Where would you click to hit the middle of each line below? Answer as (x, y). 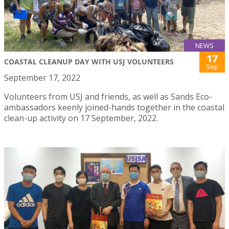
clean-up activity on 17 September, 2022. (81, 118)
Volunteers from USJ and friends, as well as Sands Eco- (108, 96)
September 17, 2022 (42, 77)
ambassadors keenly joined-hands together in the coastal (114, 107)
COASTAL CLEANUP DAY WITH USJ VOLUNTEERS (89, 61)
